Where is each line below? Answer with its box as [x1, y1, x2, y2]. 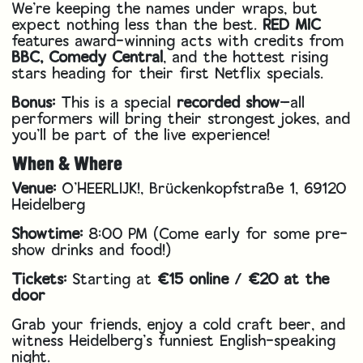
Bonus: [12, 92, 56, 113]
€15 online [158, 268, 229, 289]
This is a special [56, 92, 177, 113]
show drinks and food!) [12, 239, 172, 260]
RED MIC [263, 14, 322, 35]
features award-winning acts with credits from [12, 30, 344, 51]
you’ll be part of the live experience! [12, 124, 271, 145]
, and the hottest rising [164, 46, 329, 67]
